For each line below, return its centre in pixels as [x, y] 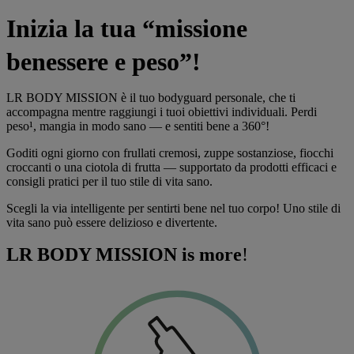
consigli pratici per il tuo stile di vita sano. [109, 181]
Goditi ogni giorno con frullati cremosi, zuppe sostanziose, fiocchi [170, 153]
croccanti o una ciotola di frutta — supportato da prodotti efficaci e [171, 167]
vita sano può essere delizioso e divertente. [112, 222]
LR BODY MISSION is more [124, 254]
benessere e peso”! [104, 62]
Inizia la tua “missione [127, 28]
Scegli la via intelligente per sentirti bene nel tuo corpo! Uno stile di [173, 208]
